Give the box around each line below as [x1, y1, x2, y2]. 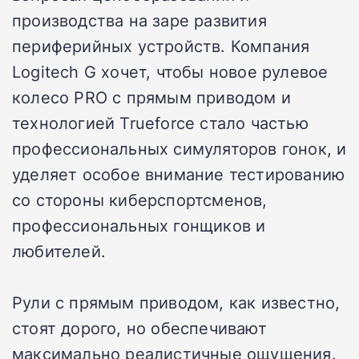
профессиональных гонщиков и [12, 213, 266, 236]
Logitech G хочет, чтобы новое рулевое [12, 59, 329, 83]
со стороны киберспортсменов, [12, 188, 268, 211]
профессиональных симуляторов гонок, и [12, 136, 347, 159]
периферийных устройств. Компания [12, 34, 310, 57]
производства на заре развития [12, 8, 267, 31]
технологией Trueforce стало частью [12, 111, 309, 134]
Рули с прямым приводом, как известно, [12, 290, 341, 313]
